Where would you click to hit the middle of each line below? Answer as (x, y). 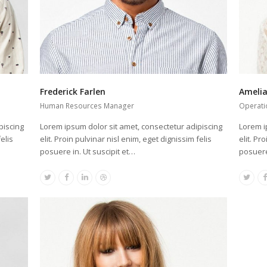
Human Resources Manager (87, 105)
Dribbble (118, 180)
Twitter (59, 180)
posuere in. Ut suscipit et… (88, 151)
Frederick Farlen (73, 91)
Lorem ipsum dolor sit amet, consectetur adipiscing (131, 126)
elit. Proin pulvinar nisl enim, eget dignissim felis (126, 139)
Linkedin (99, 180)
